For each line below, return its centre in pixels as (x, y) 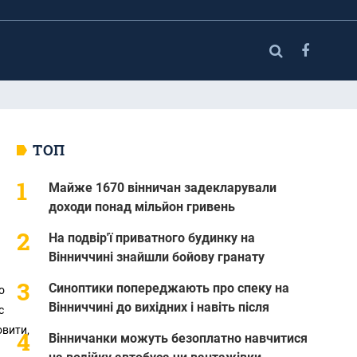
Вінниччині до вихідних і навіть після (159, 307)
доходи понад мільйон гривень (141, 206)
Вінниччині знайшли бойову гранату (156, 257)
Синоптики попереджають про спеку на (169, 288)
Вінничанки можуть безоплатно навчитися (178, 338)
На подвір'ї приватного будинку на (151, 237)
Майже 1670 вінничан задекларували (162, 187)
